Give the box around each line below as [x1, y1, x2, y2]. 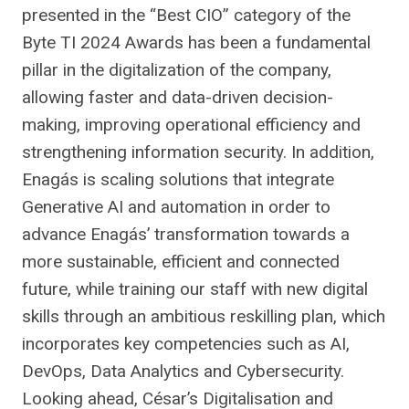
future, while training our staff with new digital [22, 278, 368, 299]
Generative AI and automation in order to [22, 195, 330, 217]
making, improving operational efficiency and [22, 113, 361, 135]
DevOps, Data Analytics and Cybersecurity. [22, 360, 344, 382]
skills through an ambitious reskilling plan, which [22, 305, 385, 327]
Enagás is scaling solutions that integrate [22, 168, 334, 190]
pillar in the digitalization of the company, [22, 58, 331, 80]
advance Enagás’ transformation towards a [22, 223, 350, 245]
